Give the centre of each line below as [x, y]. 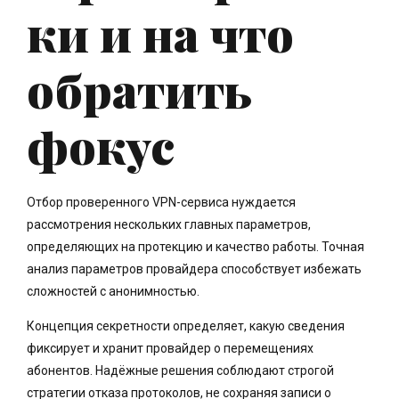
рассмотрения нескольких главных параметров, [169, 225]
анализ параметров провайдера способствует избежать [194, 269]
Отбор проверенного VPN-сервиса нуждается [161, 203]
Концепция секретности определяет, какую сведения [186, 326]
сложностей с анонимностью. [113, 292]
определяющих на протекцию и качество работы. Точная [195, 247]
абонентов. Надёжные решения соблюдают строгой [180, 371]
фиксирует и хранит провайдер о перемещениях [170, 349]
